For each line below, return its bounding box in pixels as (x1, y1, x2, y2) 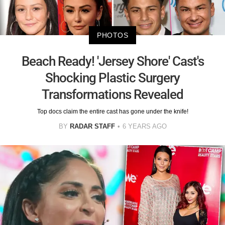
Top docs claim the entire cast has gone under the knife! (37, 107, 188, 115)
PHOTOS (97, 31, 128, 39)
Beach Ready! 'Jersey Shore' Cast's (21, 53, 204, 69)
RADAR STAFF (69, 122, 115, 130)
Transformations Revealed (42, 86, 183, 102)
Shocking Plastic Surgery (45, 70, 180, 85)
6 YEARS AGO (122, 122, 167, 130)
